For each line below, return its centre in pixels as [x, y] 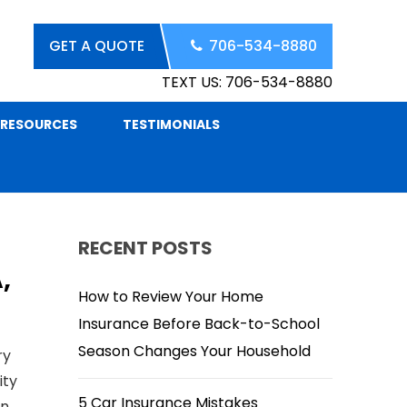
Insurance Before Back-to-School [199, 324]
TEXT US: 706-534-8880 [247, 82]
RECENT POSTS [145, 248]
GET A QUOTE [97, 46]
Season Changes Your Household [194, 351]
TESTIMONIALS [171, 124]
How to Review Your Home [171, 297]
